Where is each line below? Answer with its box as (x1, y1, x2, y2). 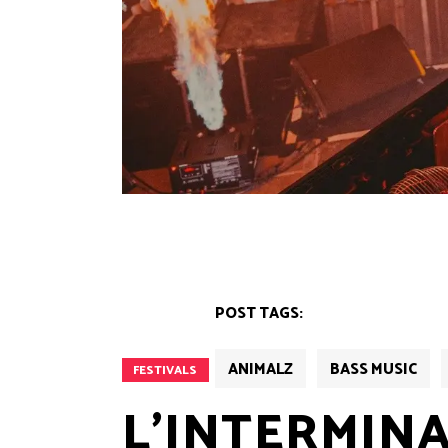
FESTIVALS (133, 361, 197, 381)
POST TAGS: (215, 301, 303, 327)
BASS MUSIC (330, 357, 417, 383)
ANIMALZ (228, 357, 293, 383)
